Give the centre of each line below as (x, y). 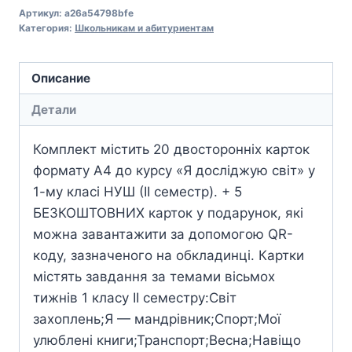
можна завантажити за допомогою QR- (163, 235)
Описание (61, 78)
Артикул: (42, 13)
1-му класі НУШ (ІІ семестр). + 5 (137, 192)
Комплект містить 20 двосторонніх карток (171, 150)
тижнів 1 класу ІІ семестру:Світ (135, 298)
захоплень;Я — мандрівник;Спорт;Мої (157, 319)
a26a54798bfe (99, 13)
